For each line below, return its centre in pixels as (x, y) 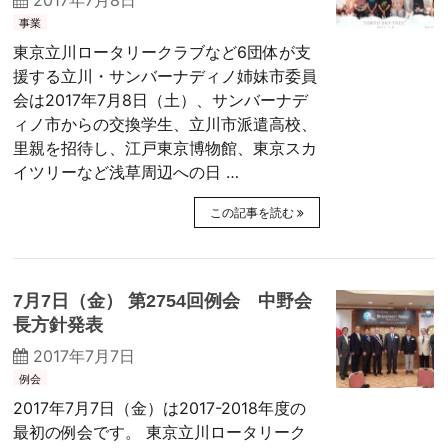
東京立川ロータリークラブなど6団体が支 (162, 52)
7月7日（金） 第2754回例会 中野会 (163, 300)
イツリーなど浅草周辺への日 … (126, 172)
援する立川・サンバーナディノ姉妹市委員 (165, 76)
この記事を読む (251, 212)
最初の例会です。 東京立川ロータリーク (160, 432)
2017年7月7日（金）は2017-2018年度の (160, 408)
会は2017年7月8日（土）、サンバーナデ (161, 100)
